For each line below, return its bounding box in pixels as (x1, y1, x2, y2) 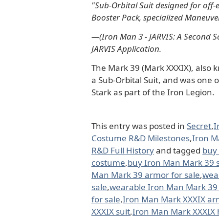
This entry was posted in (91, 120, 187, 131)
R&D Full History (91, 144, 154, 156)
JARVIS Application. (91, 43, 161, 54)
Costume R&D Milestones (91, 132, 190, 144)
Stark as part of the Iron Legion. (91, 86, 215, 98)
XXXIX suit (91, 205, 130, 217)
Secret (187, 120, 211, 131)
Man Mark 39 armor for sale (91, 169, 200, 180)
